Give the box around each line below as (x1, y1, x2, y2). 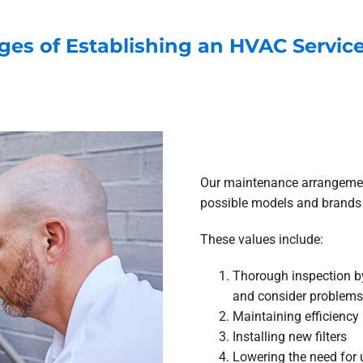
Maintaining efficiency (232, 309, 359, 325)
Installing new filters (232, 329, 347, 345)
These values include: (199, 232, 323, 248)
